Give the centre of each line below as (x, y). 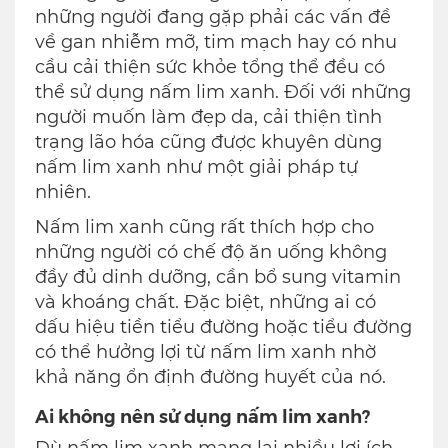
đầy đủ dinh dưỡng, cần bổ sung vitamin (218, 277)
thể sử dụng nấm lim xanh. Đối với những (223, 92)
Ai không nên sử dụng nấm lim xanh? (202, 416)
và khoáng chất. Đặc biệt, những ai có (205, 302)
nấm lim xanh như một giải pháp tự (196, 167)
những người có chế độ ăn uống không (211, 252)
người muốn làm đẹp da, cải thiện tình (208, 117)
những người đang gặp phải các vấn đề (213, 17)
